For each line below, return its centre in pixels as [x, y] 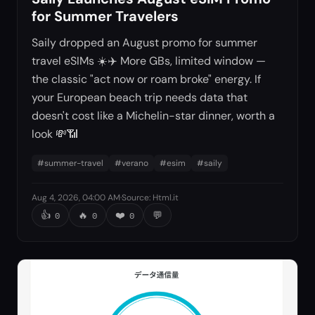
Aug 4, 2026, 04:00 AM [76, 197]
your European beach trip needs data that [140, 97]
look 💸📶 [55, 134]
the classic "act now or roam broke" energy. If [146, 79]
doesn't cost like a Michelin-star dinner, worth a [153, 115]
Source [135, 197]
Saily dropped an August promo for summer [144, 42]
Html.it [166, 197]
